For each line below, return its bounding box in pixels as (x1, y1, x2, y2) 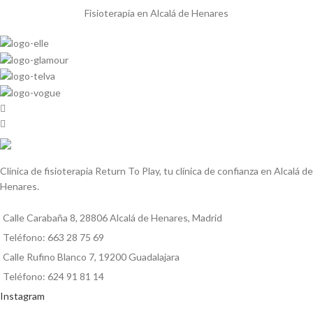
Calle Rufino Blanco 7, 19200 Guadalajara (3, 250, 180, 263)
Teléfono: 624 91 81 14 (3, 270, 104, 282)
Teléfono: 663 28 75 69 (3, 231, 104, 243)
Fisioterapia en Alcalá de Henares (84, 6, 228, 19)
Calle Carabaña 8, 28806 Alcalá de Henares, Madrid (3, 211, 222, 224)
